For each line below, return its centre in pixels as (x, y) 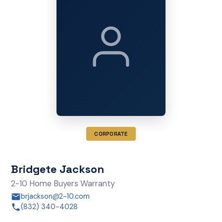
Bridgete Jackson (57, 169)
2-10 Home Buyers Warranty (63, 183)
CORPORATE (111, 134)
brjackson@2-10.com (55, 197)
